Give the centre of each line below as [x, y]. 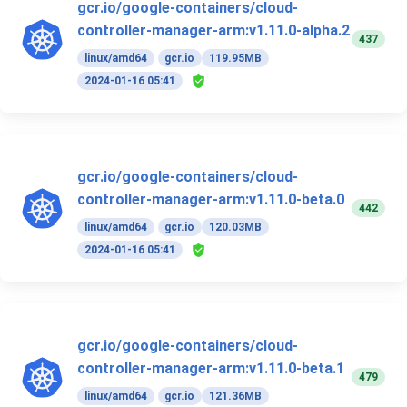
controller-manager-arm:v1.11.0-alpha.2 [213, 31]
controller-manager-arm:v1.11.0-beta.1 [211, 369]
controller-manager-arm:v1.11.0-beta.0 [211, 200]
